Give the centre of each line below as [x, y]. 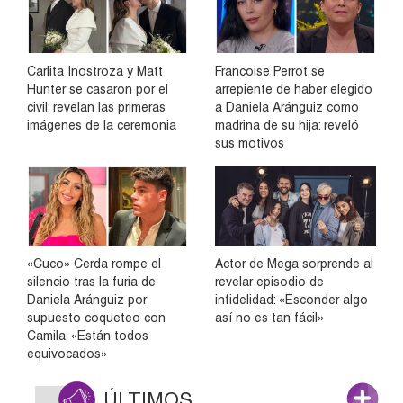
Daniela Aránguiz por [87, 299]
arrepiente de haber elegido [294, 90]
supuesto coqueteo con [96, 317]
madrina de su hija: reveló [287, 125]
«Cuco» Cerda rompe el [94, 263]
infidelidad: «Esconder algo [291, 299]
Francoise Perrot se [270, 72]
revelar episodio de [269, 281]
